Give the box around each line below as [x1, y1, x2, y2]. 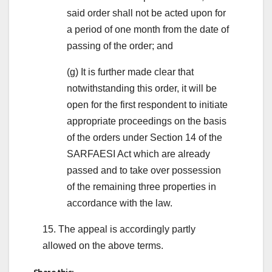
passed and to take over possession [67, 165, 221, 175]
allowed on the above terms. [42, 240, 163, 251]
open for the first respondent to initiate [67, 99, 228, 110]
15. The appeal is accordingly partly [42, 223, 195, 234]
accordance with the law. [67, 197, 172, 208]
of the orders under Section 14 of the [67, 132, 222, 143]
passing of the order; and [67, 40, 173, 51]
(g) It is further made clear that [67, 66, 194, 77]
